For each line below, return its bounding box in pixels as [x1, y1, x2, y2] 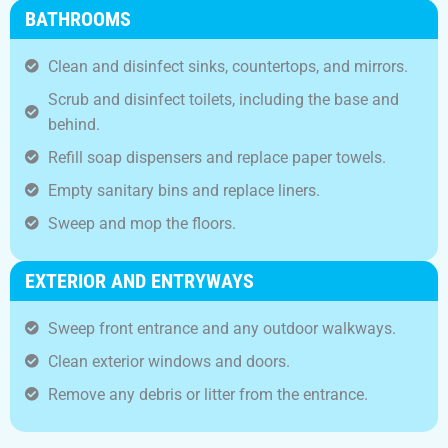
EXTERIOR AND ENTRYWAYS [25, 268, 254, 293]
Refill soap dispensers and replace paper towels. [47, 147, 386, 167]
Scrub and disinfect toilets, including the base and [47, 89, 399, 109]
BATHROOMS [25, 6, 131, 31]
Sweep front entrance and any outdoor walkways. [47, 318, 396, 338]
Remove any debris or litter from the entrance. [47, 384, 368, 404]
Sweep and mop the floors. [47, 213, 236, 233]
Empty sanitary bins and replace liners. [47, 180, 320, 200]
